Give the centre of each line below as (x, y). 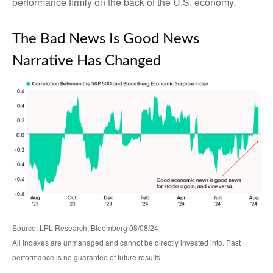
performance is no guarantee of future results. (87, 257)
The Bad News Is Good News (106, 39)
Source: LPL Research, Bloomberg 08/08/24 (85, 227)
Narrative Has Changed (87, 61)
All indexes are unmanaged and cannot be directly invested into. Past (126, 242)
